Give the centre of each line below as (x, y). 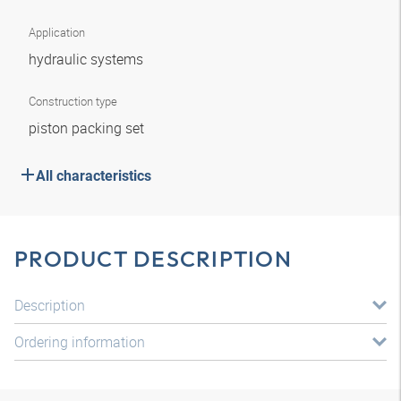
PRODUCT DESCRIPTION (153, 259)
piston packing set (88, 128)
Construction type (73, 101)
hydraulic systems (88, 59)
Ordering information (80, 342)
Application (57, 32)
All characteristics (94, 176)
